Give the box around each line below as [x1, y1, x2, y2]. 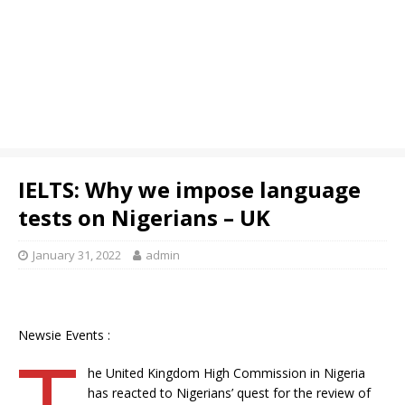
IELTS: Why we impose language [18, 174, 361, 204]
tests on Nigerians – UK [18, 202, 270, 232]
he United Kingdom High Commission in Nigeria [87, 364, 365, 381]
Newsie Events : [18, 326, 110, 344]
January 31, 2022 [33, 247, 121, 263]
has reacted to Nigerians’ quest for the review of [87, 384, 371, 401]
